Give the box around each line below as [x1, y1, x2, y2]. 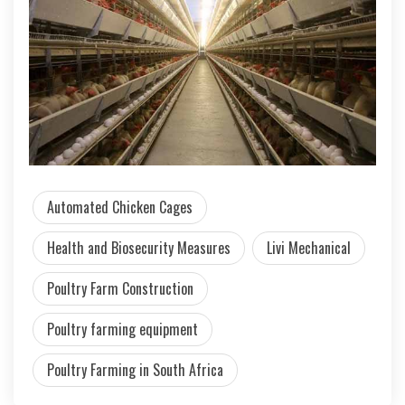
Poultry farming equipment [47, 318, 198, 340]
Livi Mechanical [267, 237, 351, 259]
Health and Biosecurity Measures [47, 237, 231, 259]
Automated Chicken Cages [47, 196, 193, 218]
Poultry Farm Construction [47, 278, 193, 299]
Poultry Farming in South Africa [47, 359, 223, 381]
